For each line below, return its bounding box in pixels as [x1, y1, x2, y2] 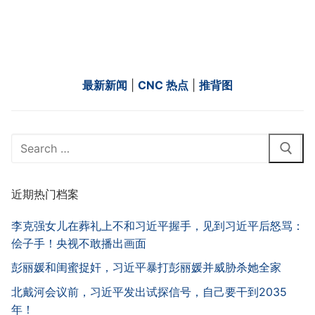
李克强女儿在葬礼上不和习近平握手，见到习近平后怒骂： [11, 218, 304, 233]
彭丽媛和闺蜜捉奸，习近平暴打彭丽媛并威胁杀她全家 [11, 260, 281, 275]
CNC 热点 [138, 78, 188, 93]
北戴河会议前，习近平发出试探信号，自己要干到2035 [11, 284, 287, 299]
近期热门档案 [11, 186, 79, 201]
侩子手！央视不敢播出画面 [11, 236, 146, 250]
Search [11, 134, 47, 148]
